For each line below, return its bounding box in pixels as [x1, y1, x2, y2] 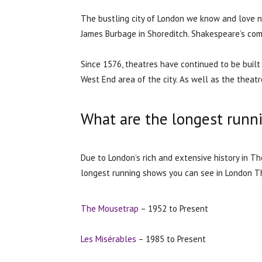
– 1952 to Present [139, 202, 208, 214]
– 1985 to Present [136, 233, 206, 244]
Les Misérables [81, 233, 136, 244]
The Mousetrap [81, 202, 139, 214]
